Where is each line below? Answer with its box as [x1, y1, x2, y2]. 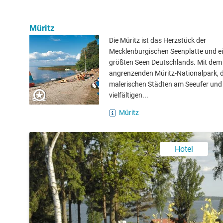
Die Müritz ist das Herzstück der [109, 36, 206, 44]
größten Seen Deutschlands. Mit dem [109, 58, 222, 66]
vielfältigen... [109, 91, 148, 99]
